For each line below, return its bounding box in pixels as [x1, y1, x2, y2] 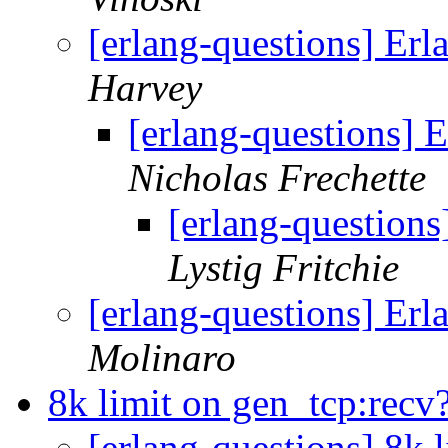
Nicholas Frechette [128, 156, 426, 200]
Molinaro [88, 336, 236, 380]
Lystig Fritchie [168, 246, 399, 290]
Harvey [88, 66, 202, 110]
